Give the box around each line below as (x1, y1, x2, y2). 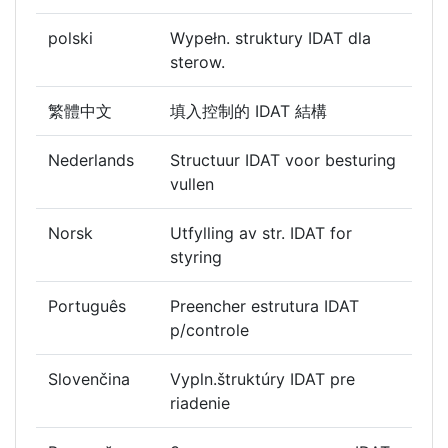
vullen (170, 174, 219, 195)
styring (170, 247, 227, 268)
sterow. (170, 52, 230, 73)
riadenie (170, 393, 235, 414)
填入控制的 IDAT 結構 (170, 101, 332, 122)
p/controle (170, 320, 254, 341)
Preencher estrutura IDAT (170, 296, 359, 317)
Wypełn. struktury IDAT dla (170, 28, 371, 49)
